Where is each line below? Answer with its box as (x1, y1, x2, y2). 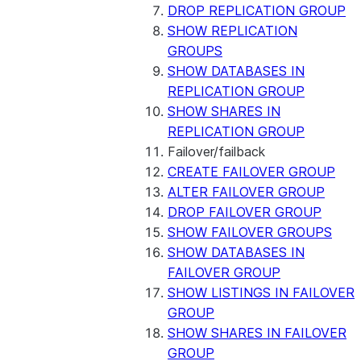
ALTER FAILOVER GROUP (168, 184, 325, 200)
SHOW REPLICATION (168, 23, 297, 39)
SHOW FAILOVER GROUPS (168, 224, 332, 240)
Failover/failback (168, 143, 265, 160)
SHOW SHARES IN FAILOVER (168, 325, 346, 341)
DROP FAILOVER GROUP (168, 204, 322, 220)
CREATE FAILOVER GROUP (168, 164, 335, 180)
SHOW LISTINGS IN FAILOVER (168, 284, 355, 301)
